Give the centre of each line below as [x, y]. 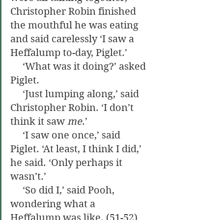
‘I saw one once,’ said [16, 135]
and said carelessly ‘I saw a [73, 39]
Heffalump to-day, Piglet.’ [69, 53]
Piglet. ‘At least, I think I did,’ [77, 149]
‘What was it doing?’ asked [16, 67]
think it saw [39, 122]
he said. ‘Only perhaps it [68, 163]
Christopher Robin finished [74, 12]
